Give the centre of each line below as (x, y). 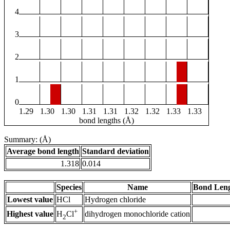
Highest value (30, 214)
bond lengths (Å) (107, 121)
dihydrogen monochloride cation (137, 214)
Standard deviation (116, 151)
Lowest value (30, 200)
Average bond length (43, 151)
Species (69, 187)
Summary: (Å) (27, 140)
